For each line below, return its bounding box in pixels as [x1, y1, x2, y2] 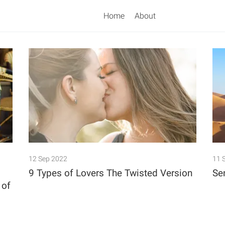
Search [111, 62, 135, 72]
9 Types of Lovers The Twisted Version [28, 167, 192, 179]
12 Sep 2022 [28, 155, 67, 163]
